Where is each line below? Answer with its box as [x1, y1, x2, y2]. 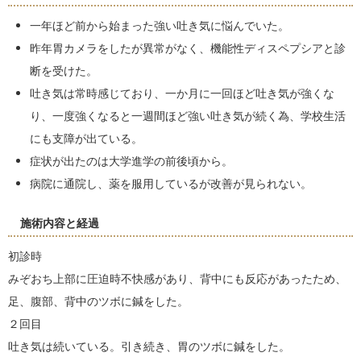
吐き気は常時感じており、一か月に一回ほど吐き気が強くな [30, 85, 334, 102]
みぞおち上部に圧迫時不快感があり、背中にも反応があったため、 [8, 271, 346, 287]
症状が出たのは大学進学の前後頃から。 [30, 153, 233, 169]
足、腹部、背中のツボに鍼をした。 [8, 293, 189, 309]
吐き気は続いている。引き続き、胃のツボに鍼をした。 [8, 338, 290, 355]
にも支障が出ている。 [30, 131, 143, 147]
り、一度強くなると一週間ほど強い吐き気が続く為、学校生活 [30, 108, 346, 124]
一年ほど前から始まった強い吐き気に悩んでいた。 [30, 18, 289, 34]
